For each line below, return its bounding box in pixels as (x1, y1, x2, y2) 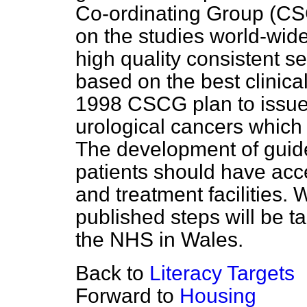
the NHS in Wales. (75, 228, 243, 251)
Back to (75, 262, 149, 284)
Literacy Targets (149, 262, 295, 284)
